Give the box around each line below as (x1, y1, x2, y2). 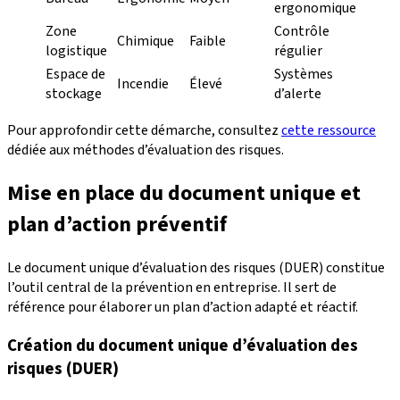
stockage (46, 84, 102, 104)
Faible (189, 31, 226, 52)
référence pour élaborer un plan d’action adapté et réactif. (7, 297, 358, 318)
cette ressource (281, 121, 376, 141)
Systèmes (274, 64, 333, 85)
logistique (46, 41, 107, 62)
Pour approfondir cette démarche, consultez (7, 121, 281, 141)
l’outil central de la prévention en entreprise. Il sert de (7, 278, 337, 298)
